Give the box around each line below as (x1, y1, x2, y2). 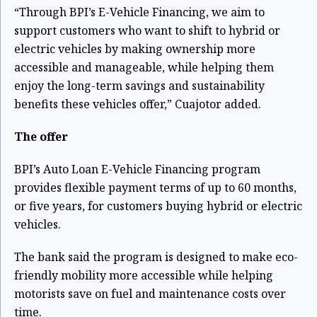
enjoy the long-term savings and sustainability (14, 78, 265, 93)
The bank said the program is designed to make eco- (14, 249, 298, 265)
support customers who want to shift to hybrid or (14, 23, 280, 38)
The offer (14, 129, 68, 144)
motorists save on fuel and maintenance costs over (14, 286, 286, 301)
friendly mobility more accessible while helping (14, 267, 273, 283)
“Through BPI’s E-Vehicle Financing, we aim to (14, 4, 265, 20)
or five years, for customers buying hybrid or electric (14, 198, 302, 214)
